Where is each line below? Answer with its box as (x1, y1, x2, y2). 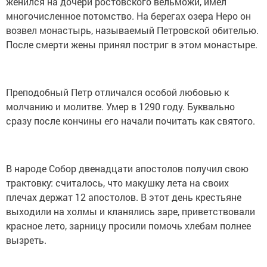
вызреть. (6, 233, 46, 246)
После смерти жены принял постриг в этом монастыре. (6, 38, 257, 51)
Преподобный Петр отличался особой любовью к (6, 85, 229, 98)
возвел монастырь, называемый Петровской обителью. (6, 23, 259, 36)
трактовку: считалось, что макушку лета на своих (6, 176, 229, 189)
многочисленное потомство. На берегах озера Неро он (6, 9, 251, 22)
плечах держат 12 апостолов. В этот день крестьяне (6, 190, 241, 203)
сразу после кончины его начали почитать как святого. (6, 114, 255, 127)
